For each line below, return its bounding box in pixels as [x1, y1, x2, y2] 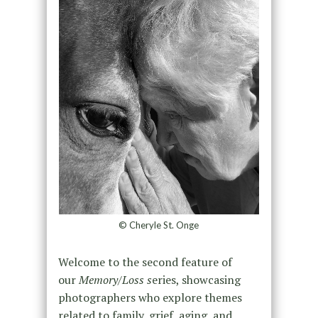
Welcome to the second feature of [57, 253, 232, 270]
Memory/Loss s [78, 271, 152, 287]
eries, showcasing [151, 271, 241, 287]
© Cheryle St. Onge [119, 219, 199, 231]
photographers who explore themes [57, 289, 242, 305]
